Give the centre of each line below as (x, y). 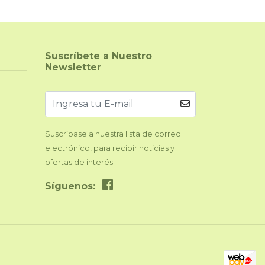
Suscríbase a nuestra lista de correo (113, 134)
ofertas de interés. (80, 162)
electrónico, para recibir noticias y (110, 148)
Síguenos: (70, 186)
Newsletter (73, 67)
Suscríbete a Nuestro (98, 56)
